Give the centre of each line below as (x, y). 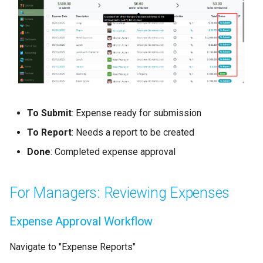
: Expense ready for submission (136, 113)
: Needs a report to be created (133, 133)
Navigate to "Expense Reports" (73, 247)
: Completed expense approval (113, 152)
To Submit (49, 113)
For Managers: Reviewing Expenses (119, 193)
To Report (49, 133)
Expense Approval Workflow (81, 222)
